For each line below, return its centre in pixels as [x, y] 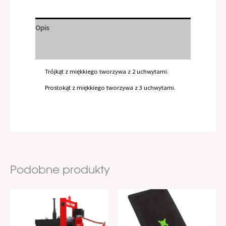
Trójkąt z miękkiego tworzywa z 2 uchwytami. [107, 71]
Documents [53, 49]
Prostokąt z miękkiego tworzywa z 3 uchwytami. [110, 88]
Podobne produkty [60, 171]
